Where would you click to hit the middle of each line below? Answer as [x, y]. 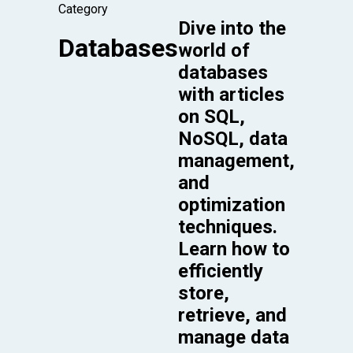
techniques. [228, 227]
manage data [234, 337]
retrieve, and [232, 315]
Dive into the [232, 28]
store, [204, 293]
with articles [231, 94]
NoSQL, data [233, 138]
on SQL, [212, 116]
